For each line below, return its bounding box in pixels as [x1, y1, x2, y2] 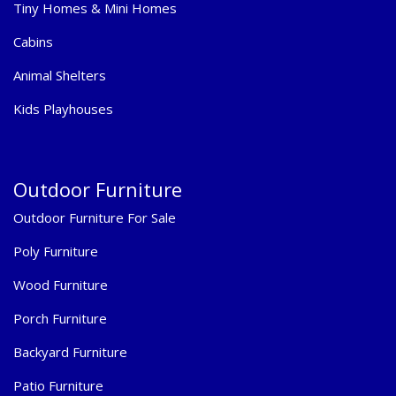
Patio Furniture [13, 376, 103, 394]
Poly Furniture [13, 241, 98, 260]
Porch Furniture [13, 308, 107, 327]
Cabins [13, 32, 53, 50]
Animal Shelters [13, 65, 106, 84]
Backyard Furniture [13, 342, 127, 361]
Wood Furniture [13, 275, 108, 293]
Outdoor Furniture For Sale [13, 208, 176, 226]
